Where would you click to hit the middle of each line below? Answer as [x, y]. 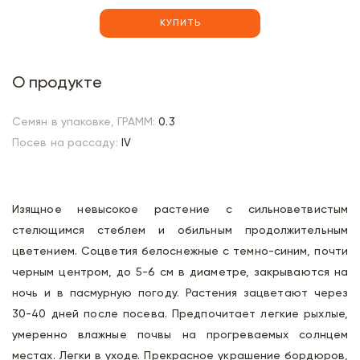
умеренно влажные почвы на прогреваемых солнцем [180, 335]
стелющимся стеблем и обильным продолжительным [180, 231]
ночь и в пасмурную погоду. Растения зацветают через [180, 293]
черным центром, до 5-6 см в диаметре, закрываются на [180, 272]
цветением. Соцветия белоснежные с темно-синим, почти [180, 252]
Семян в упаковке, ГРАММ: [84, 122]
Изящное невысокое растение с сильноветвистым [180, 210]
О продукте [57, 84]
